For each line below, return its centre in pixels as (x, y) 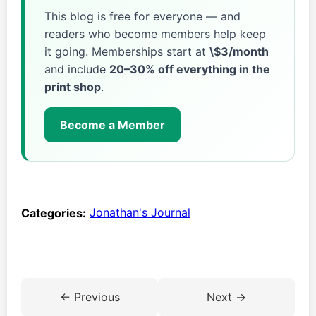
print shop (73, 86)
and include (77, 69)
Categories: (54, 213)
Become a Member (113, 124)
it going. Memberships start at (127, 51)
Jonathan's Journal (140, 213)
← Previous (90, 297)
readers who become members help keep (155, 34)
